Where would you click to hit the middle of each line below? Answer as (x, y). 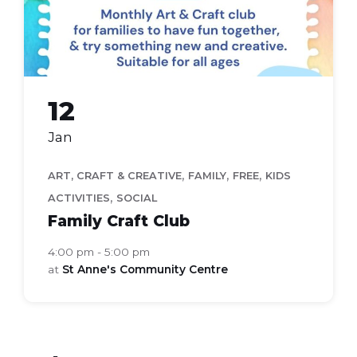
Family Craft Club (119, 220)
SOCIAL (137, 198)
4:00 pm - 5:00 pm (99, 251)
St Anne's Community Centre (145, 269)
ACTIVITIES (79, 198)
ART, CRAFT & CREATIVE (115, 175)
